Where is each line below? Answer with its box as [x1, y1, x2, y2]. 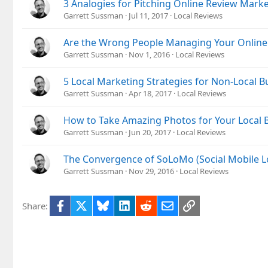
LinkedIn [130, 198, 166, 211]
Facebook [65, 198, 105, 211]
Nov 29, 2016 [129, 165, 174, 176]
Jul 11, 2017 [129, 10, 168, 21]
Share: [22, 199, 48, 212]
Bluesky [108, 198, 141, 211]
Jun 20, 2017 [129, 126, 171, 138]
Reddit [151, 198, 178, 211]
